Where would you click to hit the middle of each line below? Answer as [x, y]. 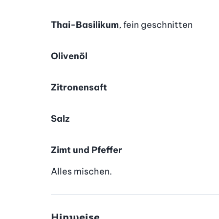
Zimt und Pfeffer [87, 150]
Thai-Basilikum [85, 24]
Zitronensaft [79, 87]
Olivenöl [69, 56]
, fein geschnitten [156, 24]
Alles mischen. [82, 171]
